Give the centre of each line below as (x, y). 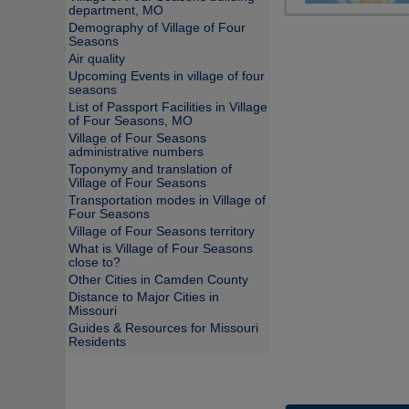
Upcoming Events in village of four (167, 76)
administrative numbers (136, 152)
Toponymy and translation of (150, 169)
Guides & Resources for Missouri (163, 328)
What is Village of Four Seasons (161, 249)
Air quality (97, 59)
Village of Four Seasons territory (162, 231)
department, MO (116, 10)
